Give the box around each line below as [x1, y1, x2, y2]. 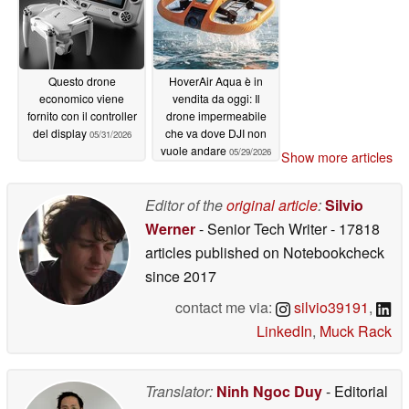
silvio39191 [290, 297, 370, 319]
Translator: [145, 381, 213, 403]
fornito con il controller [26, 107, 137, 123]
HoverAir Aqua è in [169, 72, 263, 89]
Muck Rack [320, 320, 392, 342]
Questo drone [47, 72, 116, 89]
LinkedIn [257, 320, 312, 342]
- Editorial [322, 381, 388, 403]
